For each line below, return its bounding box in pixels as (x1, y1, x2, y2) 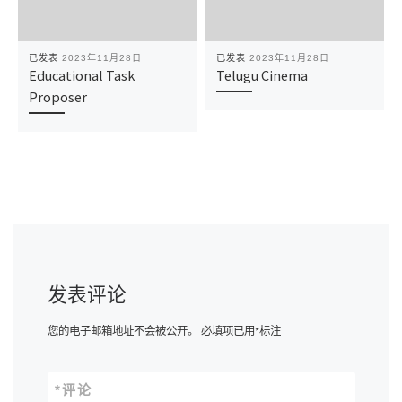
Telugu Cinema (215, 66, 308, 85)
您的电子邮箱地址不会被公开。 (47, 323, 198, 337)
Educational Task (28, 66, 135, 85)
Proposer (28, 88, 87, 107)
